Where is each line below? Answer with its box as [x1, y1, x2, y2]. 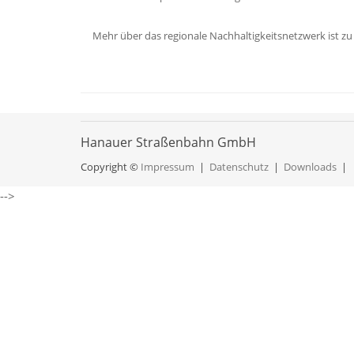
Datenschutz [209, 160, 269, 174]
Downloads [284, 160, 337, 174]
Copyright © [81, 160, 141, 174]
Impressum [141, 160, 194, 174]
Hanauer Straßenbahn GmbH [81, 134, 256, 151]
